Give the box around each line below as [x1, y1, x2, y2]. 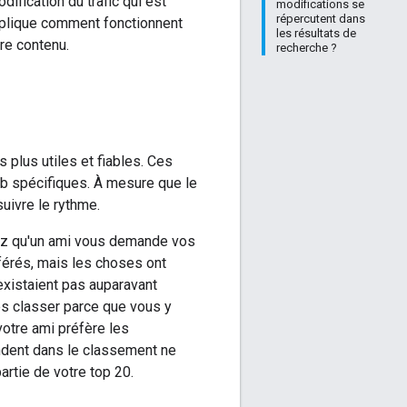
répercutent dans [276, 12, 365, 25]
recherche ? [276, 41, 337, 55]
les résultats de [276, 26, 356, 40]
